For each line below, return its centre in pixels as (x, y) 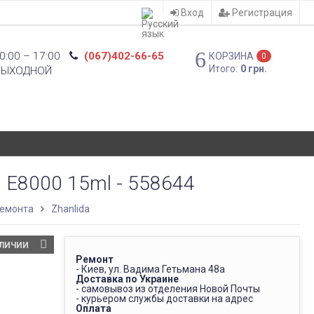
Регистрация (261, 13)
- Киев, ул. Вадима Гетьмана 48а (150, 269)
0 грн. (254, 69)
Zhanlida (71, 209)
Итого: (224, 69)
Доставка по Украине (127, 279)
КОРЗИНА (232, 56)
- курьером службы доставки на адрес (164, 299)
